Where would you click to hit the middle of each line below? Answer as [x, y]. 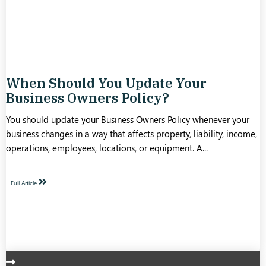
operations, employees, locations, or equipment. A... [107, 148]
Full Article [25, 183]
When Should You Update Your [106, 83]
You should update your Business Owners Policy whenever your [128, 120]
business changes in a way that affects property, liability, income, [132, 134]
